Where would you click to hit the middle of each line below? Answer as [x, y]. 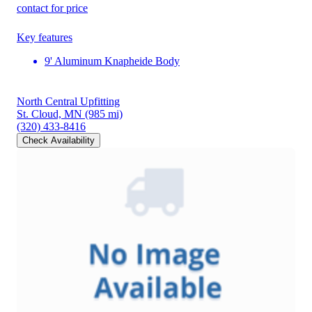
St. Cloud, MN [49, 114]
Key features [45, 38]
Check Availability [58, 141]
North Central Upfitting [68, 102]
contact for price [52, 8]
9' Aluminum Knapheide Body [112, 61]
